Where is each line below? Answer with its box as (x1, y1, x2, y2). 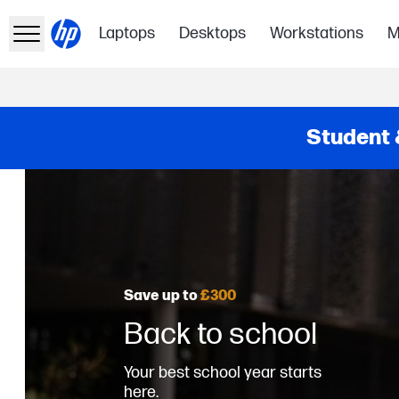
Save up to (124, 287, 198, 305)
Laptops (99, 24, 156, 43)
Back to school (124, 315, 317, 353)
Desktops (179, 24, 247, 43)
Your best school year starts (124, 362, 322, 382)
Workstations (270, 24, 364, 43)
